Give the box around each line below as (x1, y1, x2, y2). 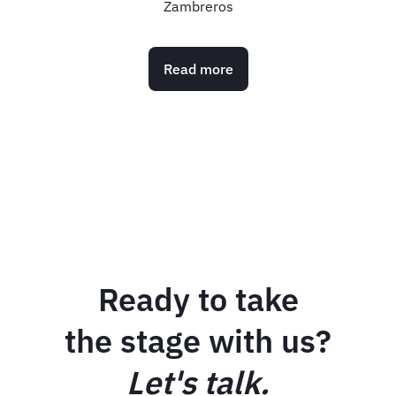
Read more (163, 60, 233, 79)
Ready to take (97, 278, 299, 321)
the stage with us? (65, 320, 331, 362)
